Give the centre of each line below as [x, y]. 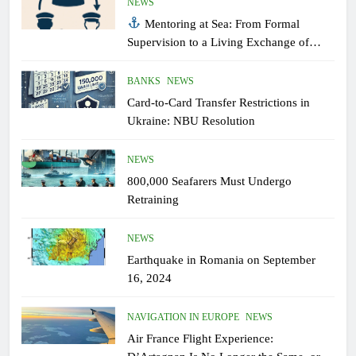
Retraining [153, 199]
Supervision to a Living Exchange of [219, 41]
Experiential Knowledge [188, 60]
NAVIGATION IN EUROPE [184, 317]
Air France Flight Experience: [201, 338]
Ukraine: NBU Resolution [192, 120]
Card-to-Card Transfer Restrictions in [219, 102]
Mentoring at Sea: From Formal [220, 23]
